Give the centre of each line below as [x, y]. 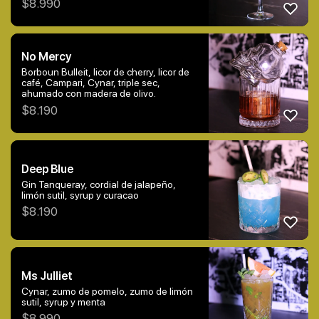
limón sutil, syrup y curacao [80, 195]
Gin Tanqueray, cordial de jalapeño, [99, 184]
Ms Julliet [47, 276]
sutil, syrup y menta [63, 302]
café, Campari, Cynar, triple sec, [91, 83]
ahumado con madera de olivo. [89, 94]
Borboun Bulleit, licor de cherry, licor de [105, 72]
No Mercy [46, 57]
